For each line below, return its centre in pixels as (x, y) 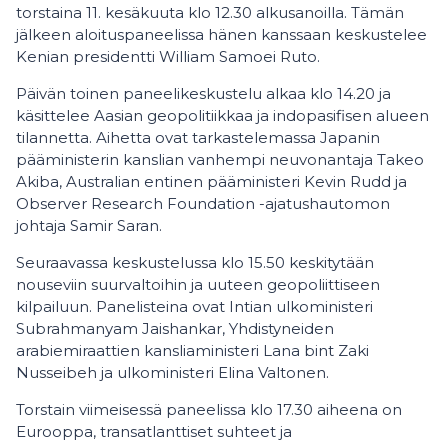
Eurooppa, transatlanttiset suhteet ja (154, 431)
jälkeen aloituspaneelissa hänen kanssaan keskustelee (221, 34)
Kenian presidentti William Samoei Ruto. (168, 56)
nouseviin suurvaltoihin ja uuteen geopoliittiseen (198, 284)
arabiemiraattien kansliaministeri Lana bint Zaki (192, 350)
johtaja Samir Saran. (89, 225)
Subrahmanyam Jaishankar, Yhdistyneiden (175, 328)
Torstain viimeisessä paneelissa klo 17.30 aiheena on (209, 409)
